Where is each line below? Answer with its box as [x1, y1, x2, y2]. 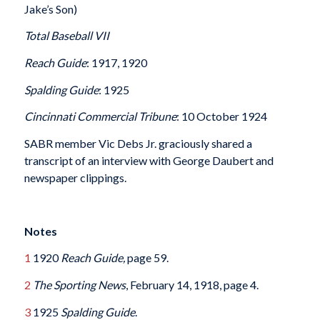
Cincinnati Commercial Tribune [24, 109, 176, 124]
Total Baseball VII [24, 29, 109, 43]
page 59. [126, 251, 169, 265]
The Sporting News [32, 278, 126, 292]
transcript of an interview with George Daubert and [24, 153, 274, 167]
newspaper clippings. [24, 170, 126, 184]
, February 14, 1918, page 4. [125, 278, 259, 292]
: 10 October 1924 [176, 109, 267, 124]
